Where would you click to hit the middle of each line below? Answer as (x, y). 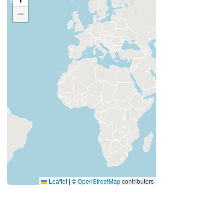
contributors (137, 181)
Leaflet (57, 181)
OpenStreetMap (99, 181)
